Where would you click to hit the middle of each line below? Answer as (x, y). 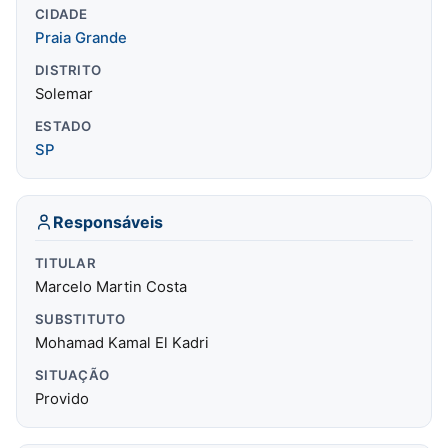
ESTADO (63, 125)
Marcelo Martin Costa (111, 286)
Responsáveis (108, 221)
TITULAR (65, 262)
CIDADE (61, 13)
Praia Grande (81, 37)
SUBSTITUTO (80, 318)
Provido (62, 398)
